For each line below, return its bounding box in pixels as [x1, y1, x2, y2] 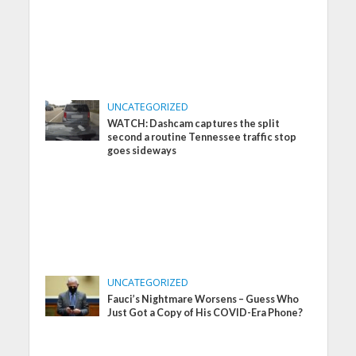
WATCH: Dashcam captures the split [107, 118, 281, 130]
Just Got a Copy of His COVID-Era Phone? [107, 307, 304, 319]
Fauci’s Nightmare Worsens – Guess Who [107, 293, 300, 306]
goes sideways [107, 145, 177, 157]
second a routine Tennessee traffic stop [107, 131, 297, 144]
